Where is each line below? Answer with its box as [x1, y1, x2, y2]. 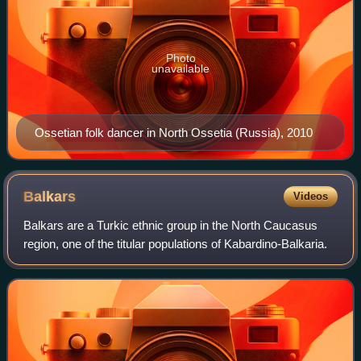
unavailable [151, 61, 210, 75]
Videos [293, 189, 328, 202]
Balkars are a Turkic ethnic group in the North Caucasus [23, 218, 318, 232]
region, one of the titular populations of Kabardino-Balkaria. [23, 236, 328, 251]
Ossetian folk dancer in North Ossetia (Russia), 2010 [35, 125, 313, 139]
